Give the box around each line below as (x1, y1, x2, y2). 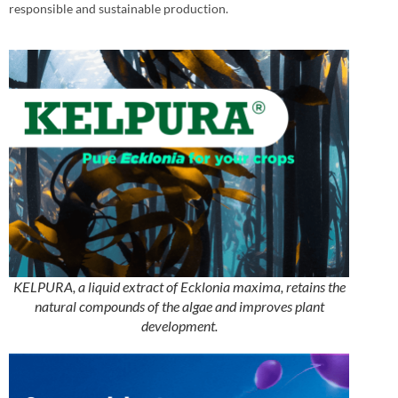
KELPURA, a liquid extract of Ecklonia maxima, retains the (12, 278, 346, 296)
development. (140, 317, 218, 335)
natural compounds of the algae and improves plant (34, 298, 324, 315)
